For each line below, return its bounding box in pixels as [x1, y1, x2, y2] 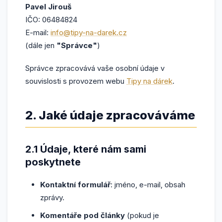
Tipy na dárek [126, 76, 172, 86]
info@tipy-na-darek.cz [51, 28, 127, 37]
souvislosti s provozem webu [25, 76, 126, 86]
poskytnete [25, 156, 81, 168]
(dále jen [25, 41, 56, 50]
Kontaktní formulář [40, 180, 111, 189]
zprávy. [40, 193, 64, 202]
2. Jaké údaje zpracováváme [25, 108, 195, 122]
